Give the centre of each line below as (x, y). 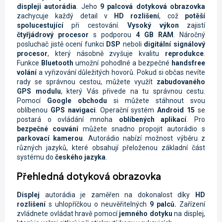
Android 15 (176, 110)
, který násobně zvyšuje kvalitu (106, 53)
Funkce (29, 63)
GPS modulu (39, 91)
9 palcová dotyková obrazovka (153, 6)
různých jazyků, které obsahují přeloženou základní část (111, 147)
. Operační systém (126, 110)
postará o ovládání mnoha (68, 119)
